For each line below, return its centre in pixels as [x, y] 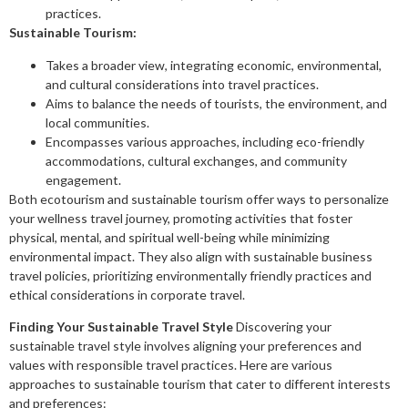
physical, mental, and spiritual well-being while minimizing [169, 237]
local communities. [97, 122]
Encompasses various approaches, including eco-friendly [205, 141]
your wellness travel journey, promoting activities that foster [181, 218]
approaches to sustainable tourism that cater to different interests [200, 384]
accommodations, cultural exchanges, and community [196, 160]
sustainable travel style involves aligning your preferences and [185, 346]
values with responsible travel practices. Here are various [171, 365]
